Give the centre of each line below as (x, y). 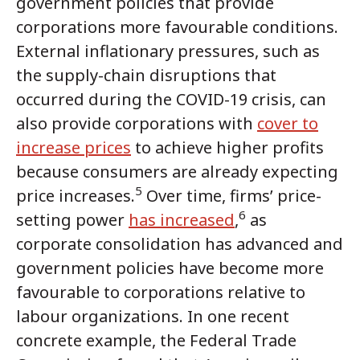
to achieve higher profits (227, 147)
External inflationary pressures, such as (168, 51)
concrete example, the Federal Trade (156, 340)
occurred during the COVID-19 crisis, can (171, 99)
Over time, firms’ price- (232, 195)
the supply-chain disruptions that (146, 75)
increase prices (74, 147)
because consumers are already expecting (177, 171)
